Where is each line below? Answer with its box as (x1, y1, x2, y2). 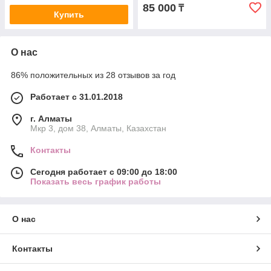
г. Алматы (30, 114, 72, 123)
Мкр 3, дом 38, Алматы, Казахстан (30, 123, 166, 133)
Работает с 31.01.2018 (30, 92, 123, 102)
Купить (54, 10, 84, 19)
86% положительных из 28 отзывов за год (11, 70, 175, 80)
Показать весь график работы (30, 177, 161, 186)
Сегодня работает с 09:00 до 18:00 (30, 167, 177, 177)
